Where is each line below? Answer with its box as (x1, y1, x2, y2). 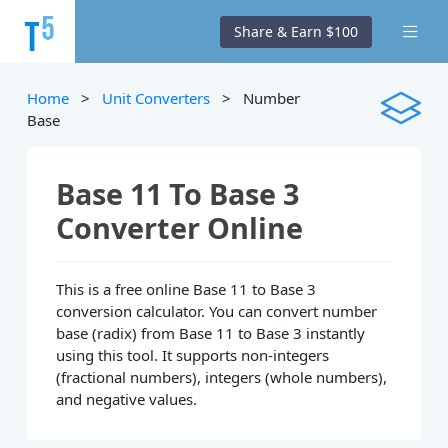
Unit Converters (102, 88, 211, 108)
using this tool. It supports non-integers (56, 345, 330, 366)
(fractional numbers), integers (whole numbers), (56, 367, 388, 388)
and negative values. (56, 389, 198, 410)
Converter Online (56, 208, 304, 248)
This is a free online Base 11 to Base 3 (56, 279, 317, 300)
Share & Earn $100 (234, 21, 359, 41)
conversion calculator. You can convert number (56, 301, 378, 322)
